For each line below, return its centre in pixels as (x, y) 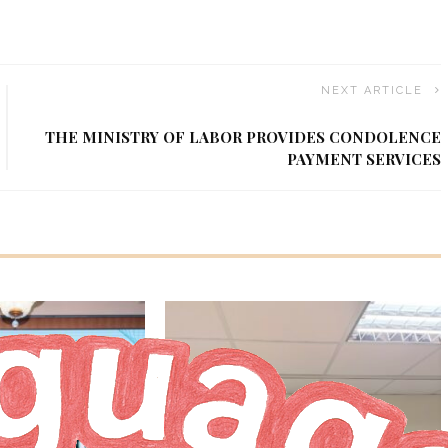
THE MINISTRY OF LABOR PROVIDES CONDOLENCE (243, 136)
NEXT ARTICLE (372, 90)
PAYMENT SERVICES (364, 158)
